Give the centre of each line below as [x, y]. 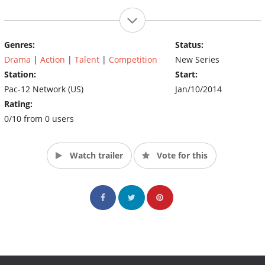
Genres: [20, 44]
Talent [87, 59]
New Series [197, 59]
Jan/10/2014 [198, 89]
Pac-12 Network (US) [44, 89]
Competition [133, 59]
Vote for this [181, 155]
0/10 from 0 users [39, 118]
